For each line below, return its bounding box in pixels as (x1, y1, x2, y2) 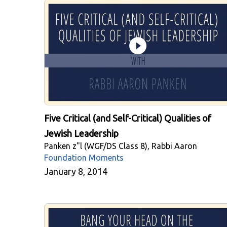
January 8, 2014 (44, 166, 107, 177)
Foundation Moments (44, 153, 124, 163)
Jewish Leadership (44, 128, 119, 139)
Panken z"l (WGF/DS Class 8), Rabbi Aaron (44, 141, 197, 151)
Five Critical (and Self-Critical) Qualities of (44, 113, 211, 124)
